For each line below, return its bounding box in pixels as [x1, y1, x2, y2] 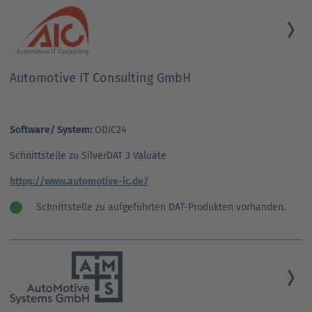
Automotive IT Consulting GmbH [10, 70, 191, 86]
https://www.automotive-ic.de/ [10, 175, 148, 187]
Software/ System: [10, 123, 92, 136]
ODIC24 [92, 123, 126, 136]
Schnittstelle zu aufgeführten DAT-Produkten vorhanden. [36, 201, 286, 213]
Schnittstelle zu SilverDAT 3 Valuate [10, 149, 166, 162]
